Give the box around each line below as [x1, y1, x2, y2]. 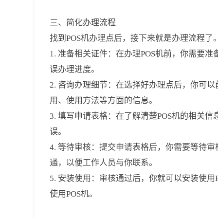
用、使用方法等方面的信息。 [50, 96, 157, 105]
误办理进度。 [50, 65, 99, 74]
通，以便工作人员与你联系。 [50, 158, 157, 167]
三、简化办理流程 [50, 18, 116, 27]
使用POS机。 [50, 189, 97, 199]
